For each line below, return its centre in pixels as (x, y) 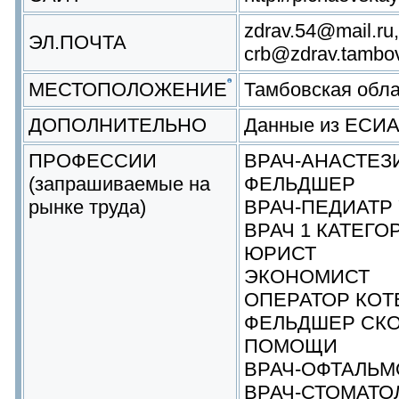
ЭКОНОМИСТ (307, 277)
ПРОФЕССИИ (93, 161)
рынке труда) (87, 207)
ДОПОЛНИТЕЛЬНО (118, 125)
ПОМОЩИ (291, 346)
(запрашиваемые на (119, 184)
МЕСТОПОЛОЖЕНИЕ (128, 90)
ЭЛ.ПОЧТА (77, 42)
